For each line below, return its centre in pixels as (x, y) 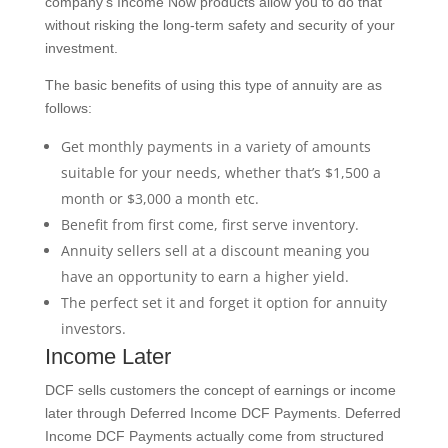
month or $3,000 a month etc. (159, 198)
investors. (93, 328)
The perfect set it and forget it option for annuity (223, 302)
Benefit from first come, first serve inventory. (209, 224)
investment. (81, 47)
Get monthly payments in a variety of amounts (215, 146)
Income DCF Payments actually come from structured (214, 435)
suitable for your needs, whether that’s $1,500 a (220, 172)
